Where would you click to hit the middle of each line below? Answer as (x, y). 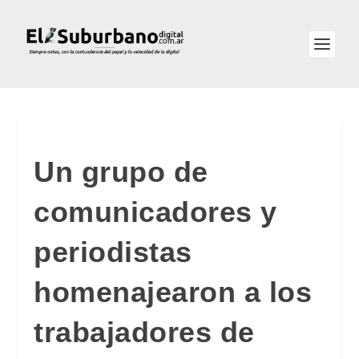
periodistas (113, 252)
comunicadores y (155, 212)
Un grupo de (121, 172)
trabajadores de (144, 332)
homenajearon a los (173, 292)
